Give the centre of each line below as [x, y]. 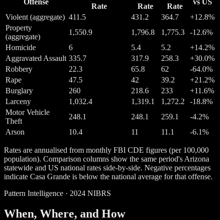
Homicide [21, 47]
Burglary [19, 90]
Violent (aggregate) [35, 17]
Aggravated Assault [36, 58]
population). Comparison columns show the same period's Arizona [107, 159]
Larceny [18, 101]
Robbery [19, 69]
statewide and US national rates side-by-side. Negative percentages [107, 167]
